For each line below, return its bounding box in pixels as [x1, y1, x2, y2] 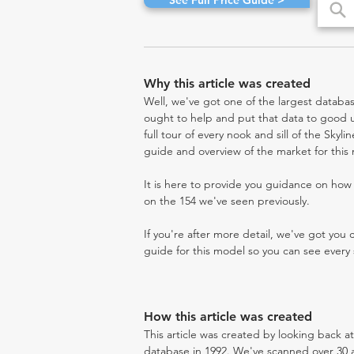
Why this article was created [144, 76, 311, 91]
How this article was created [144, 309, 312, 324]
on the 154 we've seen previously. [144, 194, 310, 208]
